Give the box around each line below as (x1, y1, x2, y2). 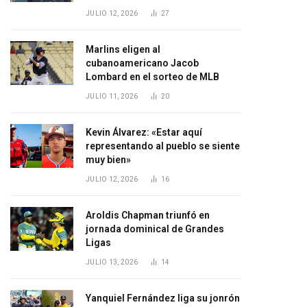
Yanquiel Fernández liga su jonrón (86, 293, 240, 304)
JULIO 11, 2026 (86, 93, 138, 100)
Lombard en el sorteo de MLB (86, 71, 219, 82)
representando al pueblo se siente (86, 140, 240, 151)
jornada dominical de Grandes (86, 223, 224, 234)
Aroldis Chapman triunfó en (86, 210, 210, 221)
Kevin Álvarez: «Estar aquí (86, 127, 202, 138)
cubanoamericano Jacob (86, 58, 199, 69)
